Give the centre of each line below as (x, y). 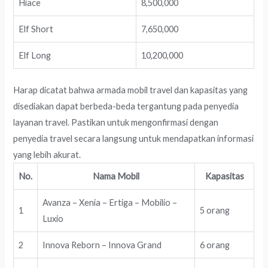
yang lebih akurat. (47, 155)
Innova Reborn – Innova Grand (102, 245)
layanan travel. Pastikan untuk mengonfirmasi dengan (116, 123)
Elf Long (35, 56)
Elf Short (36, 29)
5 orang (215, 211)
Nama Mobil (116, 176)
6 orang (215, 245)
